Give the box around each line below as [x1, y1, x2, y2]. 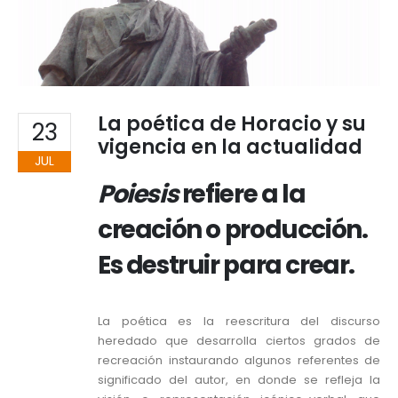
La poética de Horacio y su [98, 110, 366, 139]
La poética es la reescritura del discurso [98, 313, 380, 330]
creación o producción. [98, 212, 368, 248]
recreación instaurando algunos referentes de [98, 352, 380, 370]
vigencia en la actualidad [98, 133, 362, 162]
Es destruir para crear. [98, 248, 354, 283]
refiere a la [181, 177, 306, 212]
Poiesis [98, 177, 182, 212]
